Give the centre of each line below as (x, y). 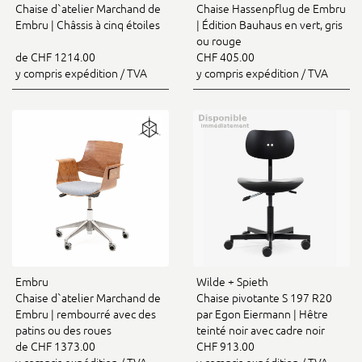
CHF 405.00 (225, 57)
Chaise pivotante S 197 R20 (264, 298)
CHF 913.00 (225, 346)
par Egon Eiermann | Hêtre (262, 314)
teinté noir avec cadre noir (261, 330)
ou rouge (219, 41)
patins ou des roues (63, 330)
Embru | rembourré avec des (86, 314)
